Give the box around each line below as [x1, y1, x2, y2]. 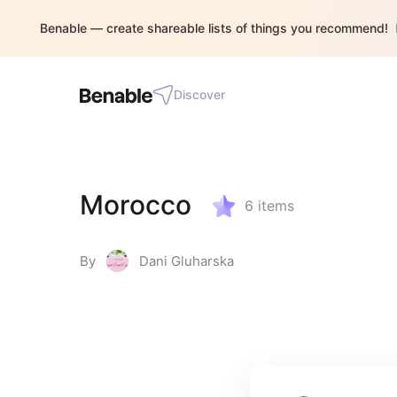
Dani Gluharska [139, 253, 234, 269]
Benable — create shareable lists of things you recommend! [40, 20, 388, 35]
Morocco [80, 189, 191, 221]
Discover [174, 87, 225, 102]
